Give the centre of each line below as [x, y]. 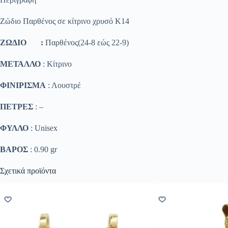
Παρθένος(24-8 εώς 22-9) [86, 42]
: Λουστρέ [63, 85]
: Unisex [43, 128]
